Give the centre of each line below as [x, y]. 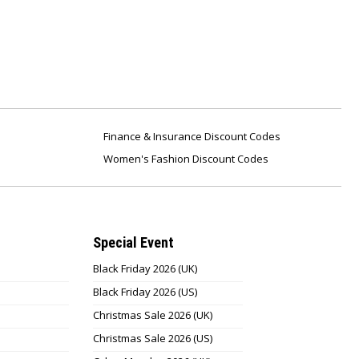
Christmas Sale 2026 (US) [152, 338]
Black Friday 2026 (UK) [145, 268]
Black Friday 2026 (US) [145, 292]
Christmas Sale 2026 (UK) [152, 315]
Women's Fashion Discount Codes [185, 159]
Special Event [133, 242]
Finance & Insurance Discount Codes [191, 136]
